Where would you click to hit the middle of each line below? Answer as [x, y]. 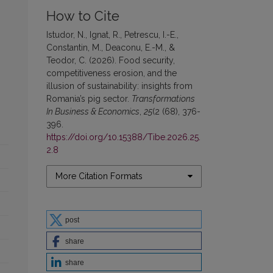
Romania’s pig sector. [89, 98]
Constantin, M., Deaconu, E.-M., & [111, 47]
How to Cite [83, 16]
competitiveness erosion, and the [112, 73]
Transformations [163, 98]
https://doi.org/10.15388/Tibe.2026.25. [123, 137]
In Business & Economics [93, 111]
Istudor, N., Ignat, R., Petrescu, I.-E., [112, 34]
